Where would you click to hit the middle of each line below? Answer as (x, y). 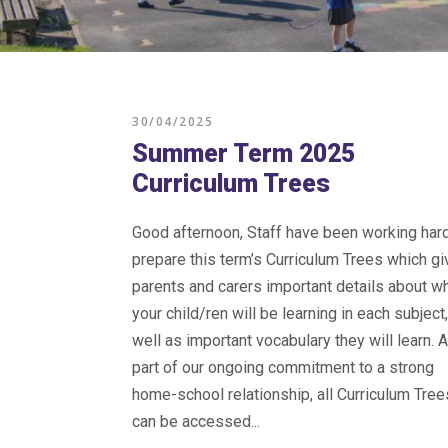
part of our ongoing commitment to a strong (283, 367)
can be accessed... (196, 421)
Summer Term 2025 (243, 153)
